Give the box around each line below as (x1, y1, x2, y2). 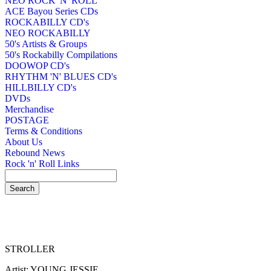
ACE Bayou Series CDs (5, 5, 98, 16)
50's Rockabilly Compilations (5, 49, 117, 60)
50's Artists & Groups (5, 38, 87, 49)
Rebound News (5, 147, 65, 158)
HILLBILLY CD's (5, 82, 76, 93)
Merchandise (5, 103, 54, 114)
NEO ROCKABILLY (5, 27, 91, 38)
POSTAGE (5, 114, 49, 125)
